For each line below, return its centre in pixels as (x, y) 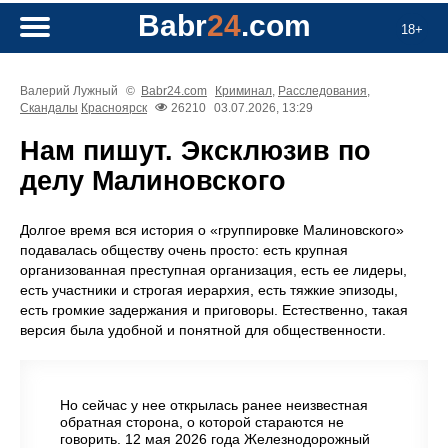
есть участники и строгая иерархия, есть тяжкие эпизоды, (209, 290)
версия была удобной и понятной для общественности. (203, 330)
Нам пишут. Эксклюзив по (195, 151)
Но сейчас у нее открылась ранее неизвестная (214, 405)
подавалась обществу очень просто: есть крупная (184, 250)
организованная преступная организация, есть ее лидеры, (213, 270)
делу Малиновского (153, 181)
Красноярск (114, 108)
